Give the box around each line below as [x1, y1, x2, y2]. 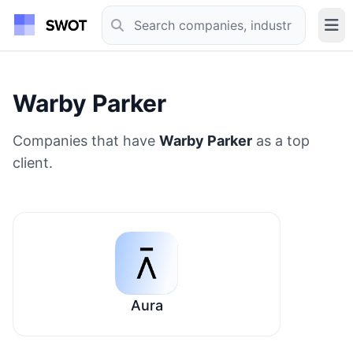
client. [13, 154, 53, 171]
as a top [252, 132, 310, 149]
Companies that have [13, 132, 159, 149]
